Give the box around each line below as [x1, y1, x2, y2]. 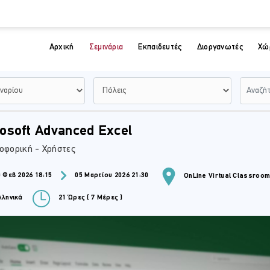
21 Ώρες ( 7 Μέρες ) [56, 194, 123, 202]
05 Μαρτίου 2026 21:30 [73, 172, 151, 180]
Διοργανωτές [196, 42, 243, 52]
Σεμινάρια [89, 42, 124, 52]
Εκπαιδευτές [138, 42, 182, 52]
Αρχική [49, 42, 74, 52]
